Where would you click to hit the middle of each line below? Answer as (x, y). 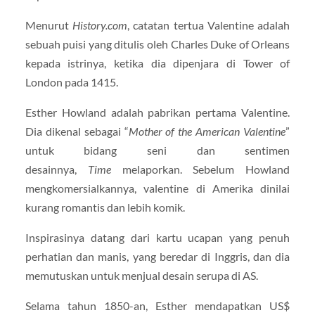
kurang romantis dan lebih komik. (105, 207)
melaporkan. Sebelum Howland (200, 169)
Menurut (47, 25)
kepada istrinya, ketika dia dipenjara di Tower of (157, 63)
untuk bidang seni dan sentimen (157, 150)
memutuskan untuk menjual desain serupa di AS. (141, 276)
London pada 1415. (71, 82)
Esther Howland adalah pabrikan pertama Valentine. (157, 112)
